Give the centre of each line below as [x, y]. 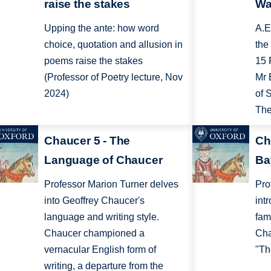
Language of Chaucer [103, 160]
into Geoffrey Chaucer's [95, 201]
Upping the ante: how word [102, 28]
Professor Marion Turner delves [112, 184]
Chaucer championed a [95, 233]
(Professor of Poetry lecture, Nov [114, 77]
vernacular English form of [100, 250]
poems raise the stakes [94, 60]
